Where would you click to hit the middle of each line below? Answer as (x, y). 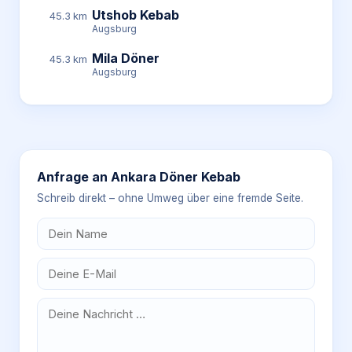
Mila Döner (126, 58)
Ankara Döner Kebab (176, 177)
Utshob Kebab (136, 15)
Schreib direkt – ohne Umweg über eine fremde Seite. (170, 198)
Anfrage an (74, 177)
